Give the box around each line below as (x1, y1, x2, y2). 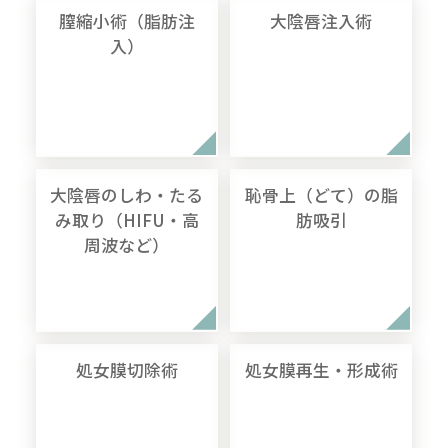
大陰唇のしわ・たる (50, 183, 204, 208)
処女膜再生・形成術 (244, 357, 398, 382)
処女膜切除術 (75, 357, 178, 382)
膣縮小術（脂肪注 (58, 9, 195, 34)
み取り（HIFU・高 (54, 208, 199, 233)
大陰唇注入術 (270, 9, 373, 34)
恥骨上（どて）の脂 (244, 183, 398, 208)
